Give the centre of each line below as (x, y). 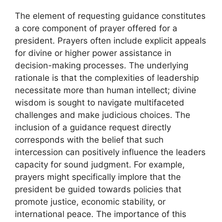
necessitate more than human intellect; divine (106, 90)
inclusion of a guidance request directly (93, 128)
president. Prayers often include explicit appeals (111, 41)
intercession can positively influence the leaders (110, 152)
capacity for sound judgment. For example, (100, 165)
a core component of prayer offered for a (96, 28)
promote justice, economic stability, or (90, 202)
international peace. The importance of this (101, 214)
